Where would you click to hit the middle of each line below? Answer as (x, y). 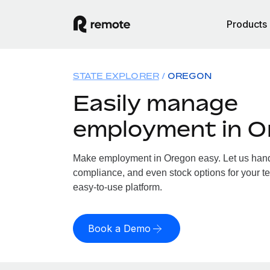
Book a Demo (119, 228)
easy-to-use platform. (117, 187)
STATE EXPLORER (116, 76)
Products (247, 24)
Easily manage (155, 103)
